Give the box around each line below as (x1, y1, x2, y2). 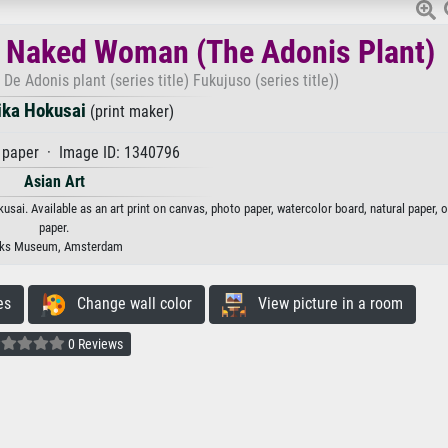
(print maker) (85, 102, 174, 122)
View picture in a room (245, 294, 403, 314)
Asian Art (23, 172, 85, 192)
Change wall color (64, 294, 192, 314)
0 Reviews (65, 336, 123, 353)
